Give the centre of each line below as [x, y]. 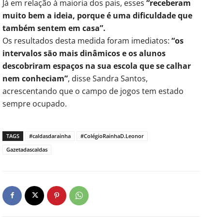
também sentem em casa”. [54, 28]
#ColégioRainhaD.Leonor [112, 136]
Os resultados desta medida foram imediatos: [87, 40]
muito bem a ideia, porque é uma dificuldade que [97, 15]
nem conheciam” [35, 78]
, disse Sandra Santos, [108, 78]
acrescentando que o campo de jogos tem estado [93, 91]
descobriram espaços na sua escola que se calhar [97, 66]
